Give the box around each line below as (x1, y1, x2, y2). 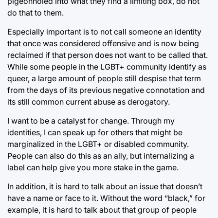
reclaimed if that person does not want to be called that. (7, 50, 208, 60)
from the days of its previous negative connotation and (7, 85, 205, 95)
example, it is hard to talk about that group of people (7, 204, 197, 215)
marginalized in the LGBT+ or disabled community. (7, 139, 189, 149)
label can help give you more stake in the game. (7, 162, 179, 172)
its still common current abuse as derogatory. (7, 96, 170, 107)
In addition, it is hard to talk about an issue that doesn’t (7, 181, 202, 191)
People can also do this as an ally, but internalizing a (7, 150, 194, 161)
